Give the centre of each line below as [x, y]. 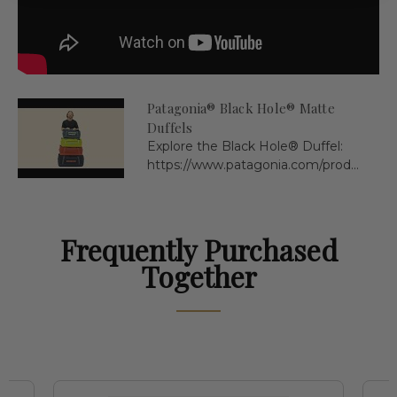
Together [198, 276]
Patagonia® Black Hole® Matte [241, 108]
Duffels [170, 127]
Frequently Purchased [198, 249]
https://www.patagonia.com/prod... [253, 164]
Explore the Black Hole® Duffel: [245, 146]
